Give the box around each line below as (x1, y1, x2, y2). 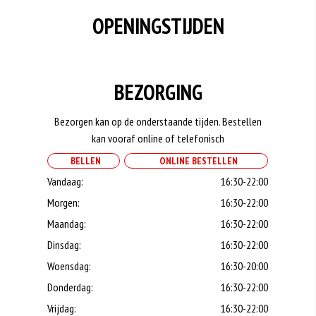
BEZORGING (114, 78, 202, 106)
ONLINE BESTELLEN (154, 154, 238, 167)
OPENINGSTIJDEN (92, 12, 224, 39)
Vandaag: (47, 174, 84, 188)
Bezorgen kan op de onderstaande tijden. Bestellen (54, 114, 262, 128)
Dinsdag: (47, 238, 82, 252)
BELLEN (66, 154, 102, 167)
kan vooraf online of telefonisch (91, 131, 224, 145)
